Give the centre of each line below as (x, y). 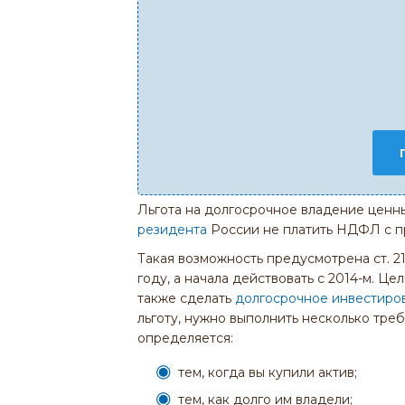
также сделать (186, 298)
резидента (172, 230)
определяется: (185, 338)
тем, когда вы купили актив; (268, 372)
